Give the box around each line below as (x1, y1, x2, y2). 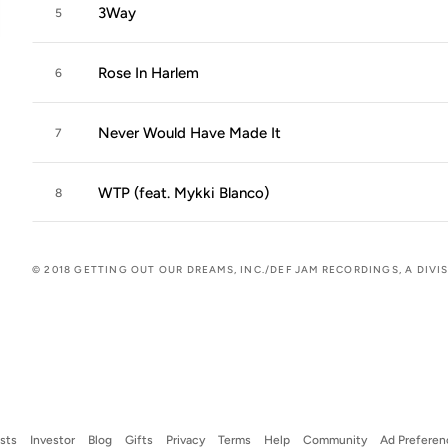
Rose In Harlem (98, 64, 199, 82)
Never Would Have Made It (98, 124, 281, 142)
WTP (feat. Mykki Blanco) (98, 184, 269, 202)
